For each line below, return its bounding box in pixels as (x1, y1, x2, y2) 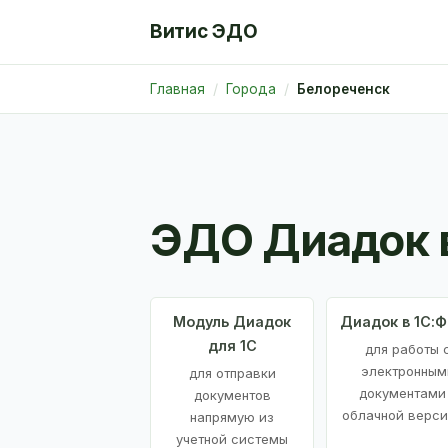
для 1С (207, 336, 257, 354)
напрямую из (190, 408, 274, 425)
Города (226, 81, 276, 97)
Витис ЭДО (150, 20, 258, 43)
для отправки (188, 364, 276, 381)
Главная (150, 81, 205, 97)
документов (193, 386, 271, 403)
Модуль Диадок (173, 312, 291, 330)
